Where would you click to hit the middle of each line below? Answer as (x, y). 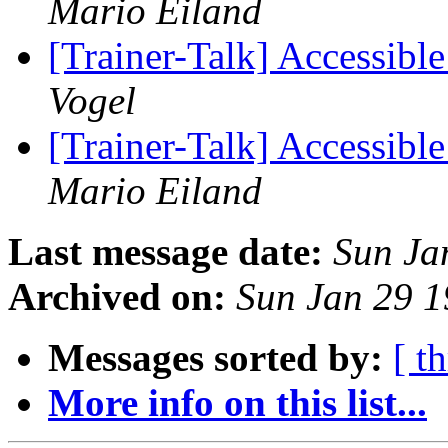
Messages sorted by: (215, 358)
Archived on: (117, 297)
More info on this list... (237, 403)
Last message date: (165, 252)
